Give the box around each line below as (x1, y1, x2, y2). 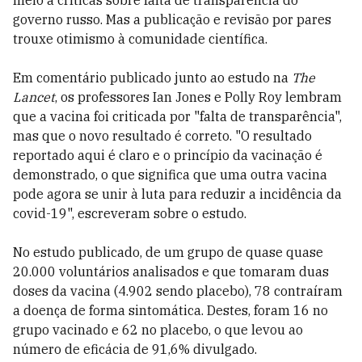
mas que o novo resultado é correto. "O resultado (13, 128, 312, 144)
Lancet (13, 89, 55, 105)
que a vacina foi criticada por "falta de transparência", (13, 108, 342, 124)
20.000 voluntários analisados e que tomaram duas (13, 263, 329, 280)
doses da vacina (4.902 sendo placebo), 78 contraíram (13, 283, 343, 299)
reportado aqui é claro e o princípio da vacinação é (13, 147, 322, 163)
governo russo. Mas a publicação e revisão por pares (13, 11, 331, 27)
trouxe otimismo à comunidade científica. (13, 31, 267, 47)
